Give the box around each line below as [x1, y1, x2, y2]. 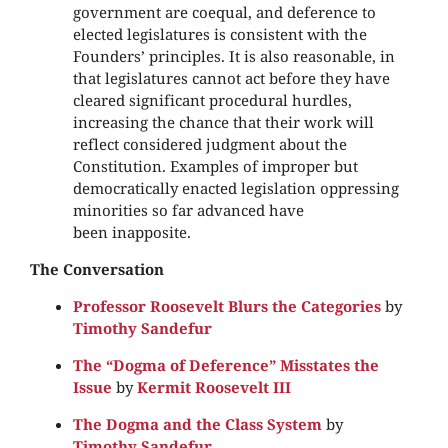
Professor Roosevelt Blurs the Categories [72, 296, 381, 317]
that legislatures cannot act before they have [72, 68, 390, 89]
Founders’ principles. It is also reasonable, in [72, 46, 395, 67]
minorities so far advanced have [72, 200, 304, 221]
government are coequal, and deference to [72, 2, 376, 23]
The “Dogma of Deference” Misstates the [72, 355, 379, 376]
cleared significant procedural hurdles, [72, 90, 352, 111]
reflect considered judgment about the [72, 134, 347, 155]
